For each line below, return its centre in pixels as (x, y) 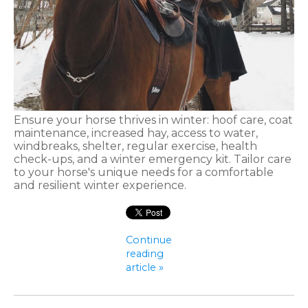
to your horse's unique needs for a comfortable (144, 172)
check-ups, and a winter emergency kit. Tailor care (153, 159)
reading (145, 253)
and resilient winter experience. (100, 185)
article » (145, 267)
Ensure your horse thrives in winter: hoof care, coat (153, 120)
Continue (149, 240)
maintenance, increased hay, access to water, (136, 133)
